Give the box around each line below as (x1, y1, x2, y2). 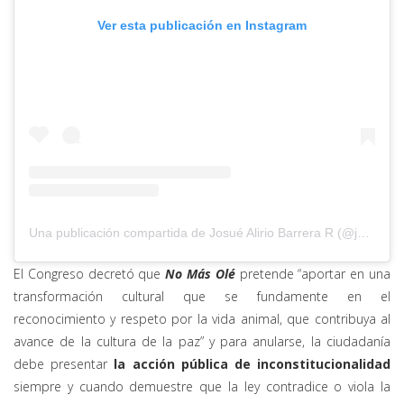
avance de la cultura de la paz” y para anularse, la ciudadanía (14, 333, 390, 351)
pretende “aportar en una (234, 265, 391, 283)
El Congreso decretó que (14, 265, 166, 283)
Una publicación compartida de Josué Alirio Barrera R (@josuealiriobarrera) (357, 225, 370, 241)
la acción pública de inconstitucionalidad (114, 355, 391, 373)
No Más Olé (165, 265, 235, 283)
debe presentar (14, 355, 115, 373)
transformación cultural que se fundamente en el (14, 288, 390, 306)
